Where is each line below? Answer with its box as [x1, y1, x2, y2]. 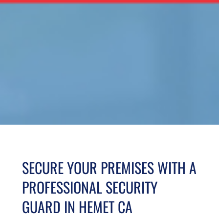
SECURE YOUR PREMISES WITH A [22, 156, 197, 178]
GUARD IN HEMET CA [22, 196, 132, 218]
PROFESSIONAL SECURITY [22, 176, 157, 198]
